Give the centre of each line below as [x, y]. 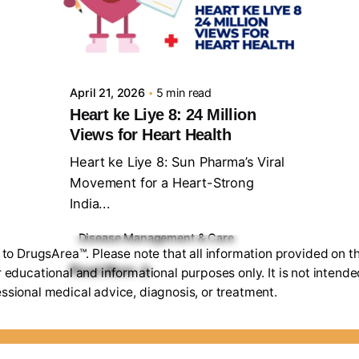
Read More [102, 270]
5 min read [184, 93]
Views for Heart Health [151, 135]
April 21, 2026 [107, 93]
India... [90, 204]
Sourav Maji [143, 30]
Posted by [136, 13]
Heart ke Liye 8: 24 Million [163, 115]
